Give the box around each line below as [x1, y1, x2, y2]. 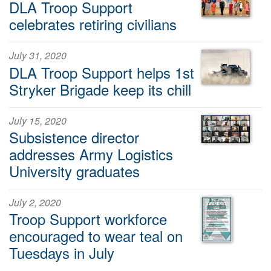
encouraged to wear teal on [9, 225, 183, 247]
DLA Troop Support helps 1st [9, 61, 194, 83]
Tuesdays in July [9, 242, 114, 264]
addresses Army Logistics [9, 143, 173, 165]
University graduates [9, 160, 140, 181]
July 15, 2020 [9, 113, 67, 128]
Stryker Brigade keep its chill [9, 78, 191, 100]
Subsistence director [9, 126, 139, 148]
